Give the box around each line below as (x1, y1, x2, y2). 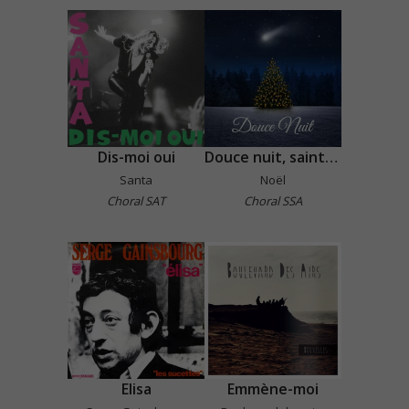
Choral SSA (244, 192, 302, 209)
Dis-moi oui (97, 146, 175, 167)
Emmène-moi (227, 378, 319, 399)
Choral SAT (107, 192, 165, 209)
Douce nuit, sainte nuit (325, 146, 338, 167)
